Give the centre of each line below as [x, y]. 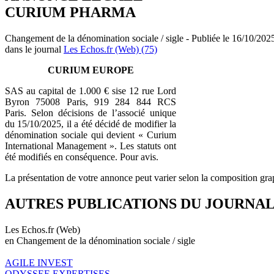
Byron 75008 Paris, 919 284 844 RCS [91, 102]
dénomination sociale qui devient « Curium [91, 135]
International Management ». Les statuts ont [91, 146]
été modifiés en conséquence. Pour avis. [82, 157]
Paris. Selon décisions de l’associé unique [91, 113]
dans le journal [34, 49]
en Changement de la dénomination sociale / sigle [100, 240]
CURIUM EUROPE [91, 70]
